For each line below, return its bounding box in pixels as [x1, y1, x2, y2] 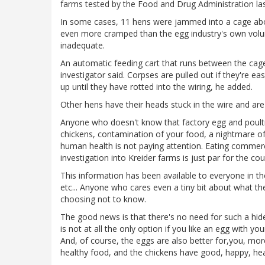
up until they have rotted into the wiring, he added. [60, 81, 253, 93]
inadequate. [60, 40, 105, 51]
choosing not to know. [60, 193, 146, 205]
